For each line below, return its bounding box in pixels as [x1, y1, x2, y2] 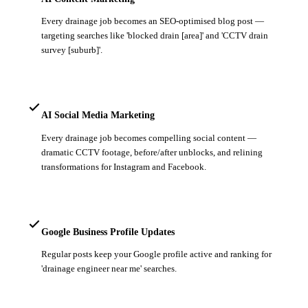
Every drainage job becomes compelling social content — [41, 132, 256, 143]
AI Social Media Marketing [41, 109, 155, 121]
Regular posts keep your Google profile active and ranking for [41, 249, 272, 260]
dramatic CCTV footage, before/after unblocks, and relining [41, 146, 263, 157]
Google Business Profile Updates [41, 226, 175, 238]
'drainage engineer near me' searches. [41, 263, 177, 274]
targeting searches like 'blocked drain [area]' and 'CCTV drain [41, 30, 268, 41]
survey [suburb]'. [41, 44, 102, 55]
